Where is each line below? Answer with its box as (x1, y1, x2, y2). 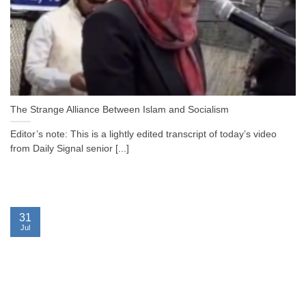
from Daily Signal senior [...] (10, 143, 129, 154)
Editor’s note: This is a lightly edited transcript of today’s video (10, 129, 277, 140)
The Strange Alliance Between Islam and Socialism (10, 105, 229, 115)
